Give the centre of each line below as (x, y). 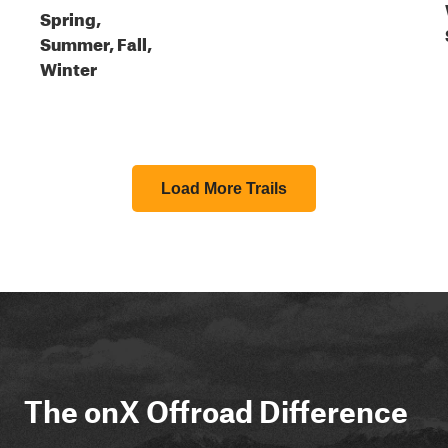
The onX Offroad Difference (216, 411)
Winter (68, 66)
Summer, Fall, (96, 41)
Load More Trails (224, 188)
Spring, (70, 16)
